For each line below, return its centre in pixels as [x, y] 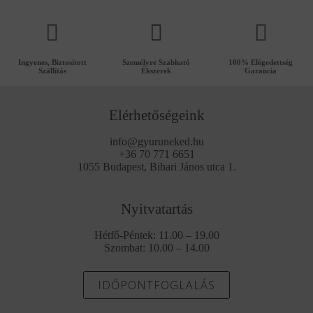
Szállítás [52, 70]
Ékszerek [156, 70]
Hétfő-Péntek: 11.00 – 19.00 [156, 235]
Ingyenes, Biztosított [52, 62]
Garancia [261, 70]
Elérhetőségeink [156, 115]
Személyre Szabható [156, 62]
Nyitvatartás [156, 209]
